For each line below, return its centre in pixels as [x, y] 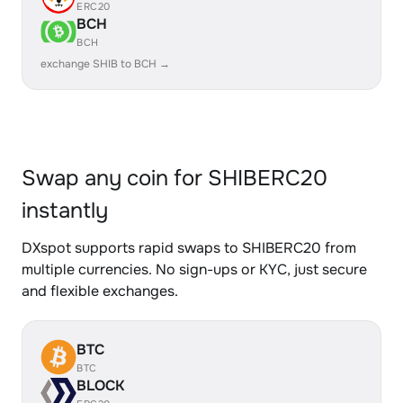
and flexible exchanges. [100, 291]
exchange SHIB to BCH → [105, 64]
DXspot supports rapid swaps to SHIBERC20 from [189, 248]
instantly [65, 210]
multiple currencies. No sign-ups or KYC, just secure [194, 269]
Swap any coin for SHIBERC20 [175, 178]
